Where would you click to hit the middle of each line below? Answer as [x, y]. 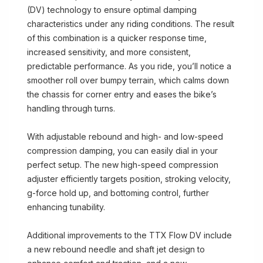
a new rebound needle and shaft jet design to [116, 249]
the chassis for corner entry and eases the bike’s [122, 94]
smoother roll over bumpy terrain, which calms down [128, 80]
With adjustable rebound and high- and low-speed [125, 136]
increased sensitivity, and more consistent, [109, 52]
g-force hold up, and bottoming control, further [118, 193]
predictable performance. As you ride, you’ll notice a [129, 66]
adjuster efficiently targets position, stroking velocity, [129, 179]
